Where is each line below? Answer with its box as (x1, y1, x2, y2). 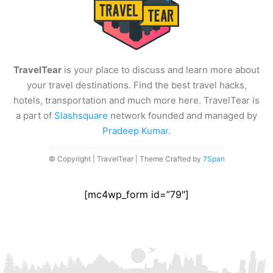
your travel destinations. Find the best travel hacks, (26, 79, 247, 91)
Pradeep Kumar (102, 125, 168, 137)
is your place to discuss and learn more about (62, 64, 260, 76)
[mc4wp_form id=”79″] (84, 188, 189, 201)
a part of (16, 110, 54, 122)
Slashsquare (54, 110, 108, 122)
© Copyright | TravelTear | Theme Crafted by (48, 154, 203, 164)
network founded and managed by (108, 110, 257, 122)
